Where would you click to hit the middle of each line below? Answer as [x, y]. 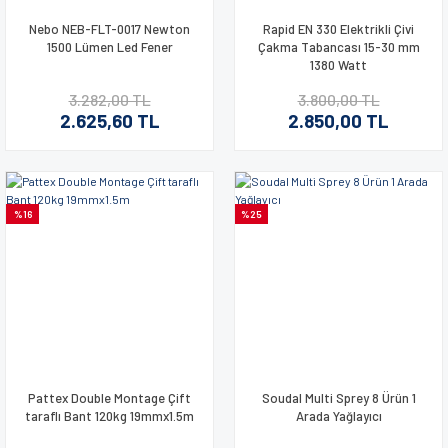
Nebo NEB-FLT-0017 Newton [109, 28]
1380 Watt [338, 64]
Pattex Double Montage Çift [109, 397]
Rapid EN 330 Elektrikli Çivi [338, 28]
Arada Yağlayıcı [338, 415]
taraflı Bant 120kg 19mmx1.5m [109, 415]
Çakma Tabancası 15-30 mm [338, 46]
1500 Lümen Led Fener [109, 46]
